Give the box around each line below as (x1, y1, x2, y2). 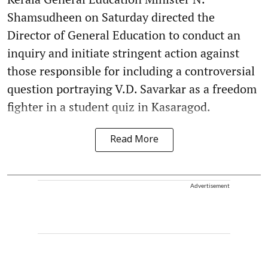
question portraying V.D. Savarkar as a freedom (7, 80, 257, 97)
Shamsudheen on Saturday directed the (7, 8, 215, 25)
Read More (109, 133, 159, 146)
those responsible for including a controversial (7, 62, 255, 79)
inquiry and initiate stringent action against (7, 44, 239, 61)
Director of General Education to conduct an (7, 26, 240, 43)
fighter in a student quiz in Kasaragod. (7, 98, 211, 115)
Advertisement (190, 181, 230, 189)
